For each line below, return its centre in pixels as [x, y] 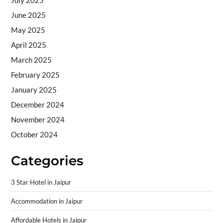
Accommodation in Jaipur [47, 201]
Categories [47, 161]
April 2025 [28, 45]
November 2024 [38, 120]
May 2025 [28, 30]
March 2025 [31, 60]
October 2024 [34, 135]
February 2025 [35, 75]
